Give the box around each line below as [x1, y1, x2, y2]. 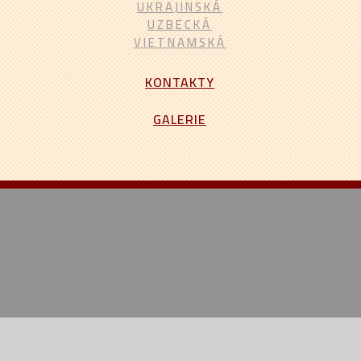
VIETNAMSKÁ [133, 31, 226, 54]
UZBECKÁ [147, 13, 213, 36]
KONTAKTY [145, 70, 215, 94]
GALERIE [153, 107, 207, 131]
